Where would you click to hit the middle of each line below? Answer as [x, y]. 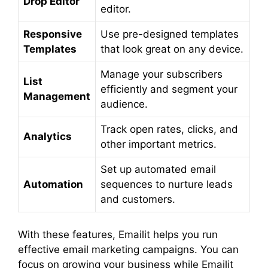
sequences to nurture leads [167, 184]
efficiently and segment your [169, 89]
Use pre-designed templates [170, 34]
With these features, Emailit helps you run [118, 234]
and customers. [138, 199]
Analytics [48, 136]
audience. [124, 104]
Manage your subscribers [162, 74]
